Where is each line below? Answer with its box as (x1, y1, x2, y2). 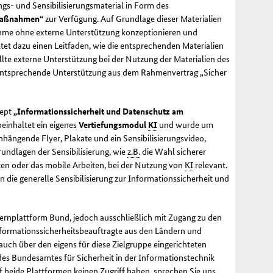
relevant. (193, 158, 227, 171)
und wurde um (157, 118, 213, 131)
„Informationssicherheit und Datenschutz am (13, 105, 183, 118)
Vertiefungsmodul (79, 118, 148, 131)
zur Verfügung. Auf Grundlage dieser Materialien (43, 12, 222, 25)
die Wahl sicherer (140, 145, 206, 158)
